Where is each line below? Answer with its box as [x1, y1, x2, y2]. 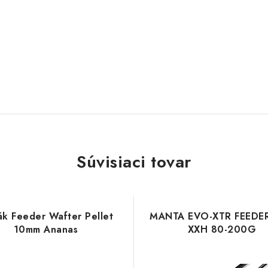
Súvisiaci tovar [77, 150, 191, 174]
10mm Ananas [13, 223, 78, 236]
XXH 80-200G [187, 223, 256, 236]
